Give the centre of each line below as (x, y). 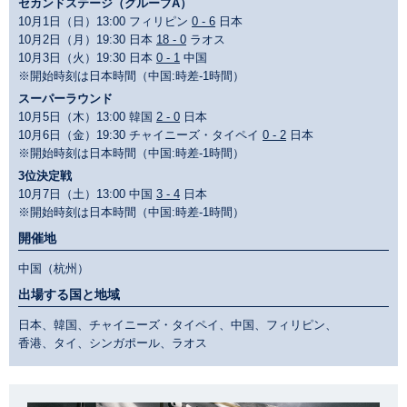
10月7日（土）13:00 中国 (87, 194)
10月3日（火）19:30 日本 (87, 58)
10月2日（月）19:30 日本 (87, 40)
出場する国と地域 (69, 295)
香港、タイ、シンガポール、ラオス (113, 343)
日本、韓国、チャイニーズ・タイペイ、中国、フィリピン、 (178, 325)
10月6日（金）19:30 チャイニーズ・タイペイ (140, 135)
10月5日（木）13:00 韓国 (87, 117)
